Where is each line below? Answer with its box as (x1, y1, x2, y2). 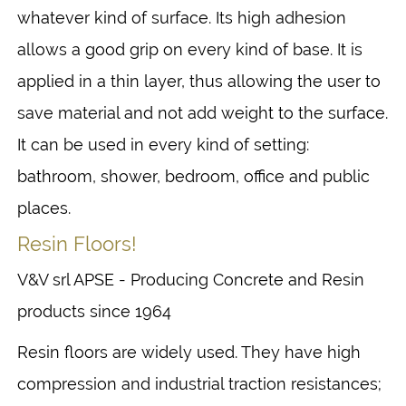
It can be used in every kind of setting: (17, 134, 309, 154)
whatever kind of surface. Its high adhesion (17, 7, 346, 27)
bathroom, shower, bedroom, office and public (17, 166, 370, 186)
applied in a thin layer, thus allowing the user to (17, 71, 381, 91)
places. (17, 198, 71, 217)
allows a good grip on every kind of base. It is (17, 39, 362, 59)
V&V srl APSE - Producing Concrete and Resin (17, 269, 364, 289)
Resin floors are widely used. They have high (17, 342, 361, 362)
